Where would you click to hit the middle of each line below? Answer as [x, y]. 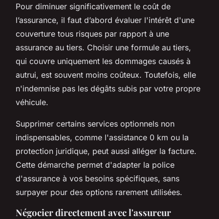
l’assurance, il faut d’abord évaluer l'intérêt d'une [105, 20]
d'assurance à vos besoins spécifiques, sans [98, 178]
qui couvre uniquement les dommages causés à [103, 61]
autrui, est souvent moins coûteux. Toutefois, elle [106, 75]
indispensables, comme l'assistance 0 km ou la [102, 137]
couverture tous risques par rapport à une [92, 33]
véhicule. [32, 102]
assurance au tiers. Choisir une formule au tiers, [103, 47]
